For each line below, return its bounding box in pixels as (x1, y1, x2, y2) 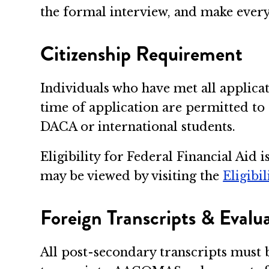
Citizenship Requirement (40, 39, 243, 69)
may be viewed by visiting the (40, 168, 223, 183)
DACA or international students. (40, 119, 236, 134)
